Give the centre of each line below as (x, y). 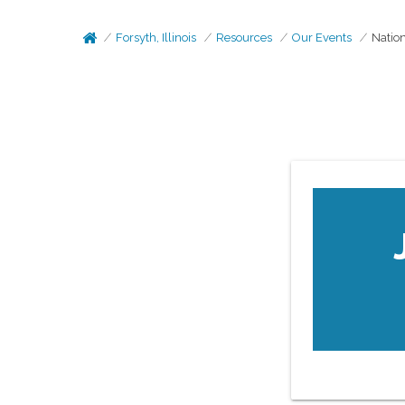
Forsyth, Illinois (156, 38)
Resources (245, 38)
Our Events (322, 38)
